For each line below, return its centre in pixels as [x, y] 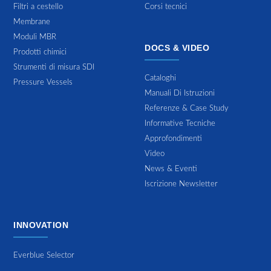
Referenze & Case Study [187, 108]
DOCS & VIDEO [177, 47]
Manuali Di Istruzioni [180, 93]
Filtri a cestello [38, 7]
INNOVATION [41, 225]
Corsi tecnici [166, 7]
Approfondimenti [173, 139]
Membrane [32, 22]
